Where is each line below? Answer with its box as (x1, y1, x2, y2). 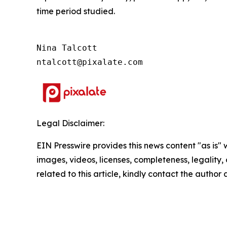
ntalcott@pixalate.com (36, 57, 143, 67)
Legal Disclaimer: (36, 118, 104, 129)
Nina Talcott (36, 43, 97, 53)
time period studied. (36, 6, 115, 17)
